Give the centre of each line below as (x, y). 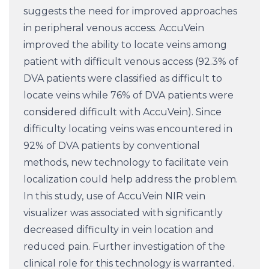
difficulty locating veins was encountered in (128, 129)
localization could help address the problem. (131, 180)
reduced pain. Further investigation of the (124, 247)
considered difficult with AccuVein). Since (122, 112)
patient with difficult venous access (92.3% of (131, 62)
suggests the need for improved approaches (130, 11)
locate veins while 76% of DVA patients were (128, 95)
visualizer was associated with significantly (123, 213)
